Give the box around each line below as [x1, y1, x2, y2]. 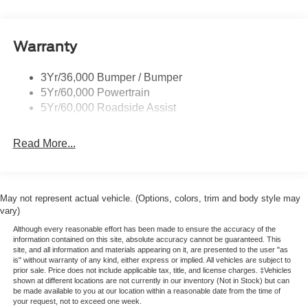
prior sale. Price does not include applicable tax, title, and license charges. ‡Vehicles [12, 265, 291, 274]
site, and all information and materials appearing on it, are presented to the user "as [12, 245, 288, 254]
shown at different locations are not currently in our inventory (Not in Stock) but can [12, 276, 289, 285]
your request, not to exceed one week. [12, 296, 142, 305]
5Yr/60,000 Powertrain [40, 86, 150, 98]
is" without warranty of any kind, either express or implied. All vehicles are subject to [12, 255, 291, 264]
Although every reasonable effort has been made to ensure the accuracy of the [12, 224, 276, 233]
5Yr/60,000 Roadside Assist [40, 101, 176, 113]
